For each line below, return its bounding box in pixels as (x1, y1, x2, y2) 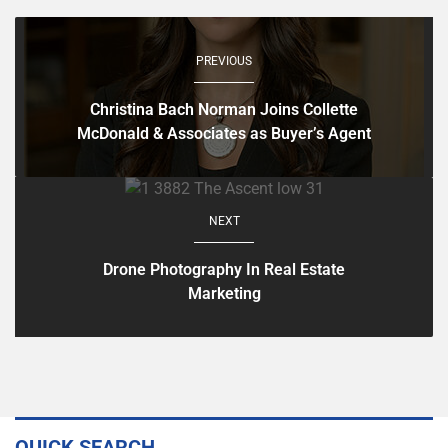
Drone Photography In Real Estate (103, 259, 345, 279)
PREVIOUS (196, 53, 252, 68)
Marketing (187, 283, 261, 303)
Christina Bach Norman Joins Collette (90, 99, 358, 119)
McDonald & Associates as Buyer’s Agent (77, 123, 371, 143)
